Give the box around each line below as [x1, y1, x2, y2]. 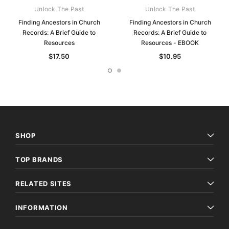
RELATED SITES [15, 179, 72, 188]
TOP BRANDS [15, 155, 63, 164]
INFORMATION [15, 203, 68, 212]
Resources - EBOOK [141, 39, 199, 47]
